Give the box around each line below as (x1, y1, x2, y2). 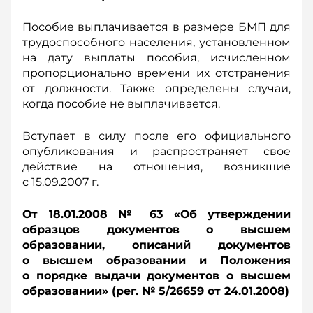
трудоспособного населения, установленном (22, 36, 291, 49)
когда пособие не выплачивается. (22, 97, 220, 110)
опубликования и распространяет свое (22, 145, 291, 158)
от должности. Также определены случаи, (22, 82, 291, 95)
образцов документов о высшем (22, 223, 291, 236)
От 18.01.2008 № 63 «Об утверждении (22, 208, 291, 221)
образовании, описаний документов (22, 238, 291, 252)
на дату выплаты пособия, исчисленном (22, 51, 291, 64)
